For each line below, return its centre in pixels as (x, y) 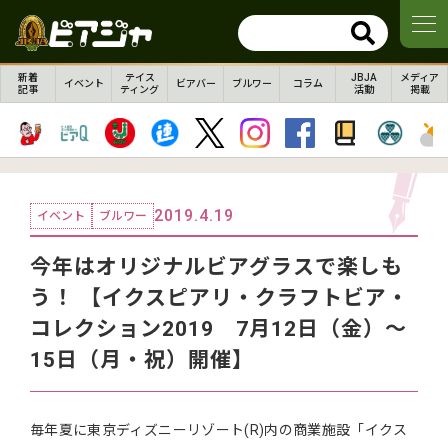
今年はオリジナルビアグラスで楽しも (216, 267)
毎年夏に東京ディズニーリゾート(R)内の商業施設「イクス (219, 430)
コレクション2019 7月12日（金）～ (218, 329)
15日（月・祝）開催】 (142, 360)
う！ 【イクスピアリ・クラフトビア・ (219, 298)
